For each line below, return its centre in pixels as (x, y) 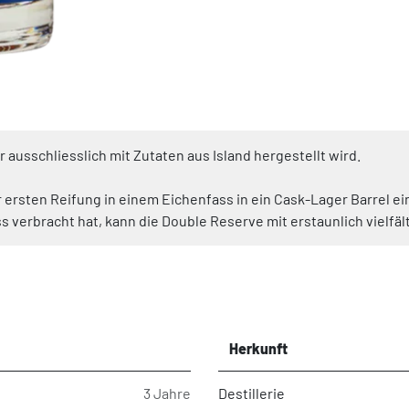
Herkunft (258, 348)
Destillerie (252, 393)
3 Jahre (167, 393)
